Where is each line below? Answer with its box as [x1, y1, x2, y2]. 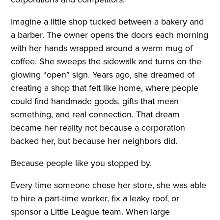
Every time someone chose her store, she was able [11, 179, 207, 192]
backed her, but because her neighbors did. [11, 135, 178, 148]
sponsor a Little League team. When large [11, 205, 170, 219]
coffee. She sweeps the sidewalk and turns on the [11, 55, 202, 68]
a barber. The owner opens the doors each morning [11, 28, 209, 42]
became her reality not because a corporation [11, 121, 186, 135]
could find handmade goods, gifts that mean [11, 95, 179, 108]
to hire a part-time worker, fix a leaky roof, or [11, 192, 180, 205]
